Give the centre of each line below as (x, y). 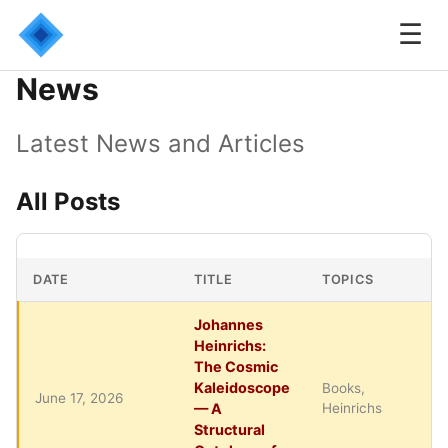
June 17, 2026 (79, 398)
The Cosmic (236, 366)
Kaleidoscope (242, 387)
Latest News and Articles (160, 143)
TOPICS (348, 279)
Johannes (228, 324)
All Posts (68, 201)
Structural (229, 429)
